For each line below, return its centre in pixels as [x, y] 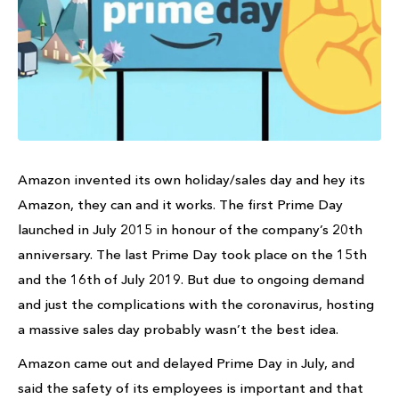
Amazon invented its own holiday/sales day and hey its [191, 179]
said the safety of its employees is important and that [191, 387]
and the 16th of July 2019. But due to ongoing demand [191, 279]
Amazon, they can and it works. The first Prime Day [180, 204]
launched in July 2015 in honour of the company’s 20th [190, 229]
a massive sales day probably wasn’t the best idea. [178, 329]
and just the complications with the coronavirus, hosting [196, 304]
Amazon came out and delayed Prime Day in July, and [186, 362]
